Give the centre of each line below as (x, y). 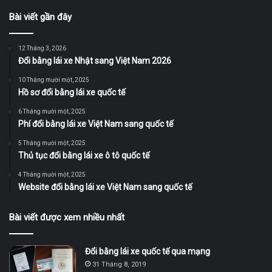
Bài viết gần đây (40, 17)
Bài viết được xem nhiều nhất (67, 217)
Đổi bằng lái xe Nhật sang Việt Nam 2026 (95, 60)
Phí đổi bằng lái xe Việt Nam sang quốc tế (96, 124)
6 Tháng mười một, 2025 (52, 111)
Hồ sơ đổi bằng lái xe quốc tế (72, 92)
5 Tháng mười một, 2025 (52, 143)
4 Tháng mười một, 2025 (52, 174)
